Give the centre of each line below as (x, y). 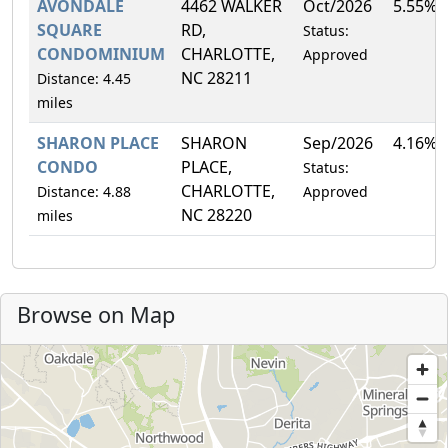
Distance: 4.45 (84, 78)
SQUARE (69, 29)
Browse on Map (96, 314)
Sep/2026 (338, 142)
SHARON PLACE (98, 142)
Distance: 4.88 (84, 191)
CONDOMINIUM (101, 53)
